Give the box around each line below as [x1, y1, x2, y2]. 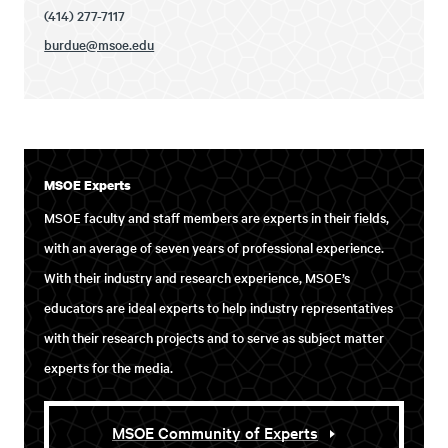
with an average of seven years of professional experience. [44, 237, 385, 257]
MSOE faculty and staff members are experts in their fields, [44, 207, 390, 227]
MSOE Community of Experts [112, 420, 319, 443]
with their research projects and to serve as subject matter [44, 327, 385, 347]
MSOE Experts [44, 175, 132, 194]
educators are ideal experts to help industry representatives [44, 297, 394, 317]
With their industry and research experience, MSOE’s [44, 267, 351, 287]
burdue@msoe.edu [44, 34, 155, 54]
